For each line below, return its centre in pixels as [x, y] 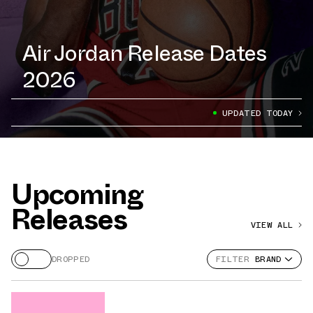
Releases [69, 220]
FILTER [232, 260]
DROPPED [71, 260]
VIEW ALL [272, 225]
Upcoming [77, 195]
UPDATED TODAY [257, 113]
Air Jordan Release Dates [144, 53]
